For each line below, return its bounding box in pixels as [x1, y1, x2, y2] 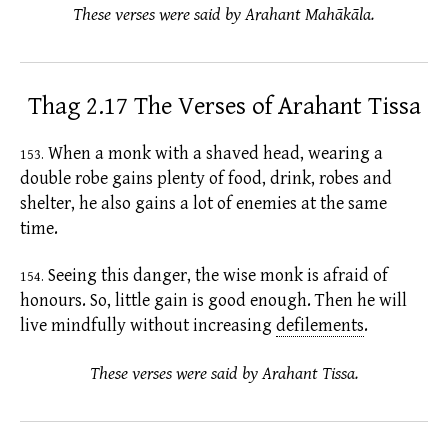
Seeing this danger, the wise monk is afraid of [44, 265, 388, 287]
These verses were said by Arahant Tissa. [89, 362, 359, 384]
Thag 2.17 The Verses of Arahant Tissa [27, 91, 421, 121]
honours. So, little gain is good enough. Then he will [20, 290, 407, 312]
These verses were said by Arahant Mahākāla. [73, 3, 375, 25]
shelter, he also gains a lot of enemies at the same [20, 192, 387, 214]
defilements [276, 315, 364, 337]
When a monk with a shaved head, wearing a [44, 142, 383, 164]
